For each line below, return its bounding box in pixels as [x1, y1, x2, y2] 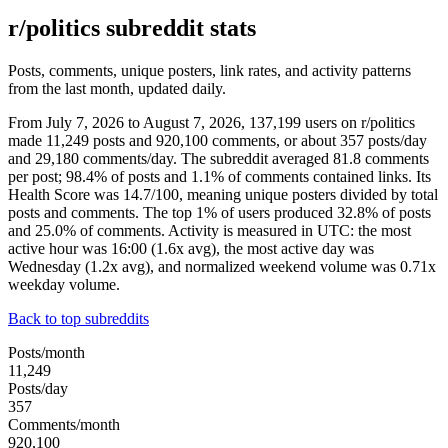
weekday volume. [8, 275, 120, 293]
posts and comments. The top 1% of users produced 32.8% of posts [8, 203, 431, 221]
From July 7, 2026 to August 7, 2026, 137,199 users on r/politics [8, 113, 415, 131]
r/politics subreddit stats [8, 14, 256, 41]
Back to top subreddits [8, 309, 149, 327]
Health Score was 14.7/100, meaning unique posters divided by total [8, 185, 438, 203]
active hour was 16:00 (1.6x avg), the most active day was [8, 239, 374, 257]
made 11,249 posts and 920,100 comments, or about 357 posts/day [8, 131, 427, 149]
